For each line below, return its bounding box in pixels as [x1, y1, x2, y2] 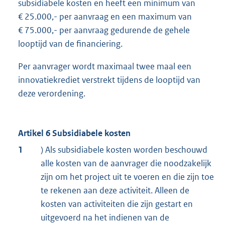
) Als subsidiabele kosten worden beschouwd [41, 144, 207, 156]
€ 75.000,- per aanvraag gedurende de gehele [18, 25, 190, 36]
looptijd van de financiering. [18, 38, 123, 50]
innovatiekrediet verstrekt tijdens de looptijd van [18, 74, 200, 86]
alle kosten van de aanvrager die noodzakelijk [41, 158, 211, 169]
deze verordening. [18, 88, 85, 99]
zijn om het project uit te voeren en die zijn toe [41, 171, 214, 183]
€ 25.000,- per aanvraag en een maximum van [18, 11, 192, 23]
